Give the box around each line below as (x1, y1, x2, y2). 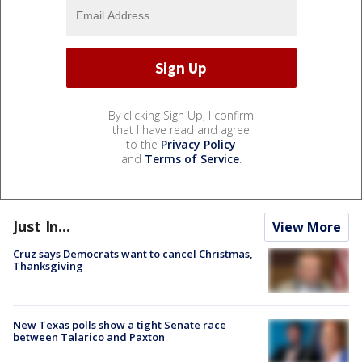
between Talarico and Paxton (13, 330, 165, 345)
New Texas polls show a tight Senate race (13, 318, 226, 333)
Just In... (13, 217, 70, 237)
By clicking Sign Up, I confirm (108, 107, 254, 124)
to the (126, 137, 161, 153)
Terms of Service (144, 151, 239, 167)
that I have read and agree (112, 122, 250, 138)
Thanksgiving (13, 259, 83, 274)
